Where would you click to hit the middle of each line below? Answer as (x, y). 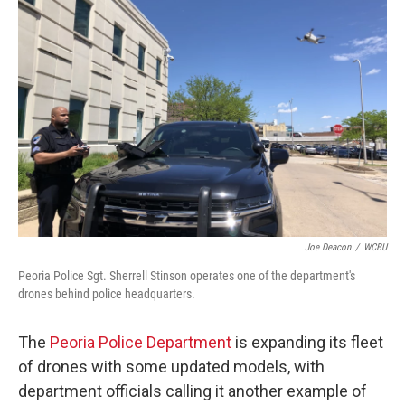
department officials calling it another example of (193, 391)
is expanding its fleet (307, 342)
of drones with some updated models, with (171, 367)
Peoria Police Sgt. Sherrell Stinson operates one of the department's (187, 276)
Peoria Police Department (141, 342)
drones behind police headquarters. (107, 294)
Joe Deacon (328, 247)
